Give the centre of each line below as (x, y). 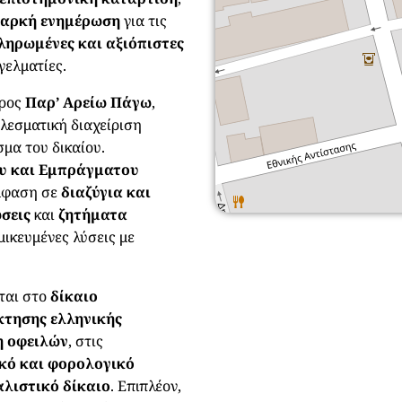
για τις (146, 20)
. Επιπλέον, (146, 385)
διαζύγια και (106, 192)
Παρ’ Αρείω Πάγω (89, 102)
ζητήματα (93, 214)
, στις (86, 341)
